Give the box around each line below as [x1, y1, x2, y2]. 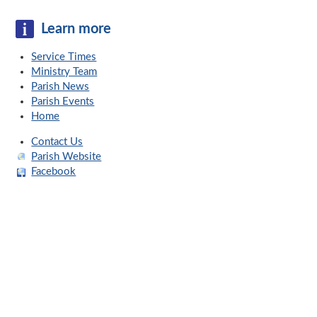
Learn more [40, 22, 111, 37]
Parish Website [31, 151, 102, 163]
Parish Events [31, 96, 95, 108]
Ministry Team [31, 67, 98, 78]
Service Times [31, 52, 97, 63]
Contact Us [31, 137, 83, 148]
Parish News [31, 81, 90, 93]
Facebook [31, 166, 76, 178]
